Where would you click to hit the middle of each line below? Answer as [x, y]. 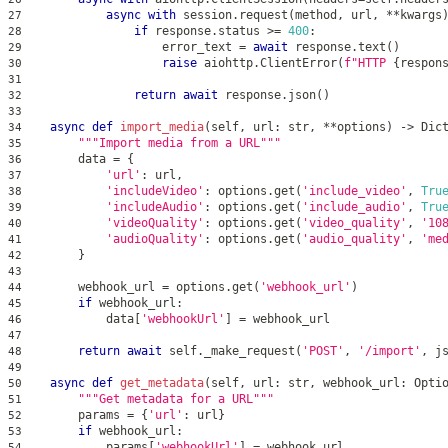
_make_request [249, 350]
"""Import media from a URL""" [179, 142]
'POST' [323, 350]
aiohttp [225, 62]
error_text [130, 46]
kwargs [421, 14]
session [204, 14]
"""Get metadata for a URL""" [176, 398]
